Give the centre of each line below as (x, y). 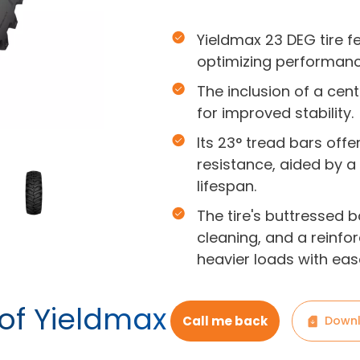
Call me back (225, 321)
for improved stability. (276, 113)
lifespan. (227, 186)
